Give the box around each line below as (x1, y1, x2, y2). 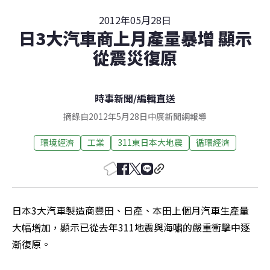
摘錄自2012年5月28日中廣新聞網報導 (63, 110, 207, 122)
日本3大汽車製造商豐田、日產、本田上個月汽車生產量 (12, 202, 249, 218)
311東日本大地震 (118, 136, 183, 149)
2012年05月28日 (99, 12, 171, 27)
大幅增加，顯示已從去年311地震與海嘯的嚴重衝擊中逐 (12, 219, 250, 234)
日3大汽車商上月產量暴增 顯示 (18, 25, 252, 50)
